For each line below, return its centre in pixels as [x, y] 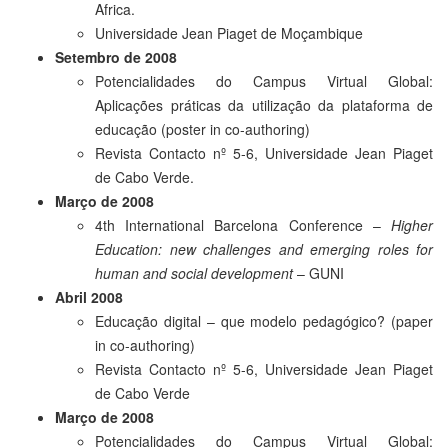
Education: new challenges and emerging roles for [264, 248]
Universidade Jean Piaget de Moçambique [229, 32]
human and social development [194, 272]
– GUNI [318, 272]
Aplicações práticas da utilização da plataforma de [264, 104]
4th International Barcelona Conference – [243, 224]
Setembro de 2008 [116, 56]
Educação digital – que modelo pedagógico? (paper [264, 320]
